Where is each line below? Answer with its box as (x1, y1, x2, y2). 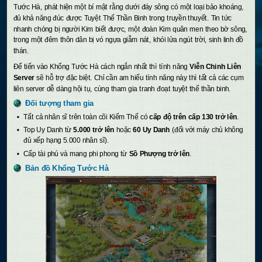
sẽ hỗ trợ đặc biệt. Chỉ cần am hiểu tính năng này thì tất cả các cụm (36, 74, 244, 82)
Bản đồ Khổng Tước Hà (25, 164, 109, 173)
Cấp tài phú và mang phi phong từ (23, 150, 129, 157)
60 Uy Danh (133, 126, 170, 134)
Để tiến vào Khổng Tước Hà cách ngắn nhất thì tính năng (13, 63, 190, 71)
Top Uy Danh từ (23, 126, 74, 134)
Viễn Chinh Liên (189, 63, 242, 71)
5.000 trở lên (73, 126, 115, 134)
